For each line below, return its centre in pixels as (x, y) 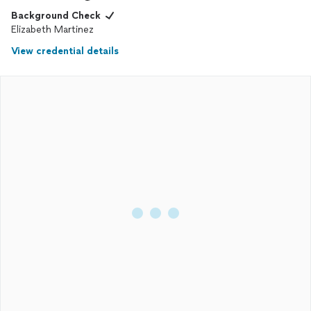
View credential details (65, 51)
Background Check (56, 16)
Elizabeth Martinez (52, 30)
